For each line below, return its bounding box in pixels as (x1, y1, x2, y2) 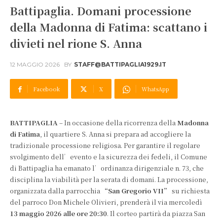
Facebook (33, 85, 60, 93)
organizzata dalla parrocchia (10, 186, 102, 195)
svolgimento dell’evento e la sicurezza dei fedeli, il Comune (10, 152, 207, 161)
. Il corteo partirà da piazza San (107, 209, 205, 218)
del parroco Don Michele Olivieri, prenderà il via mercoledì (10, 197, 202, 207)
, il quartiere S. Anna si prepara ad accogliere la (40, 129, 191, 139)
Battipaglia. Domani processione (10, 3, 191, 18)
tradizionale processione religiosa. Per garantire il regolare (10, 141, 200, 150)
